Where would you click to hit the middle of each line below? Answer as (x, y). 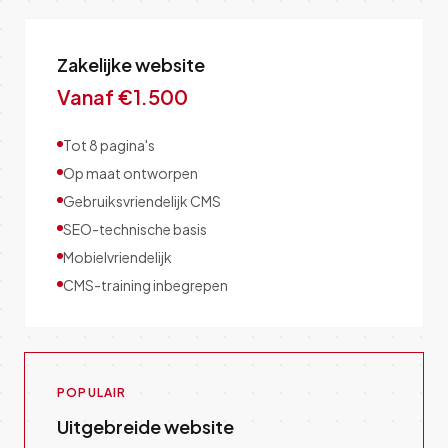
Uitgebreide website (145, 426)
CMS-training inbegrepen (145, 285)
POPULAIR (92, 392)
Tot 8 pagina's (109, 145)
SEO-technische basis (135, 229)
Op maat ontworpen (130, 173)
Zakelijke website (131, 64)
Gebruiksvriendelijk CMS (142, 201)
